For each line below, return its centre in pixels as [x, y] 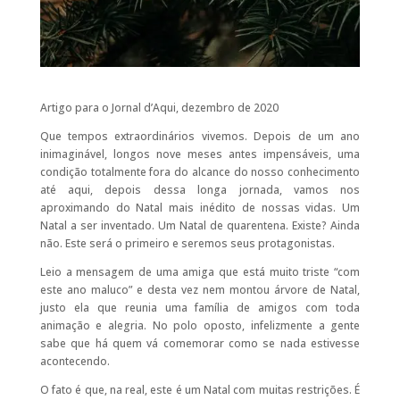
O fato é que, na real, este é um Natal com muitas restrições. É [200, 389]
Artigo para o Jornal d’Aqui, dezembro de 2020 [159, 107]
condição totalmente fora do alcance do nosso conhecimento [200, 171]
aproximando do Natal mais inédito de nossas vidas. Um [200, 207]
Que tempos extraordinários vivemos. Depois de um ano [200, 136]
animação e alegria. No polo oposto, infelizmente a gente [200, 325]
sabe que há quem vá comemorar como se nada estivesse [200, 343]
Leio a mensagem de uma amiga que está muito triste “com [200, 271]
